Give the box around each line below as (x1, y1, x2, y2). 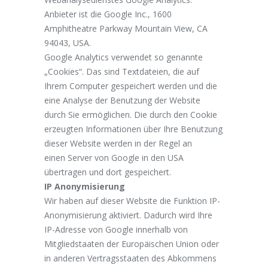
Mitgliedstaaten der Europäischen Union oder (44, 237, 219, 249)
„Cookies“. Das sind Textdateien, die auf (44, 65, 199, 77)
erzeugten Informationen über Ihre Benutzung (44, 123, 223, 135)
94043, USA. (44, 36, 91, 48)
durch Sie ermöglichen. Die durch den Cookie (44, 108, 217, 120)
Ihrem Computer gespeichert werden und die (44, 80, 217, 92)
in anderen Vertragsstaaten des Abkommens (44, 252, 217, 264)
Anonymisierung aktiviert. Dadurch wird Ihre (44, 209, 212, 221)
